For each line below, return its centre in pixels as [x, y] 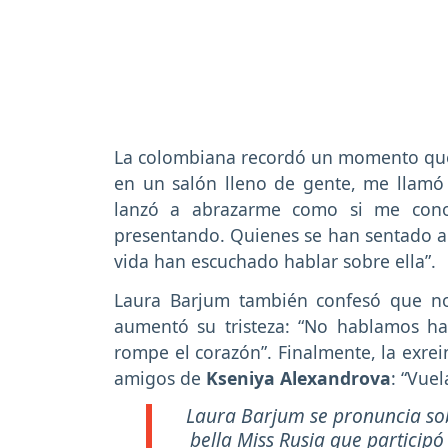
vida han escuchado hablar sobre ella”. [275, 261]
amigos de [160, 378]
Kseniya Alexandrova [298, 378]
